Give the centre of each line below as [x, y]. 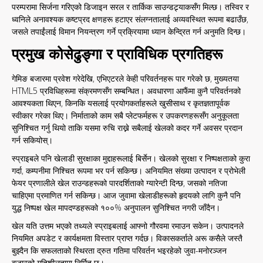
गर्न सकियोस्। [32, 140]
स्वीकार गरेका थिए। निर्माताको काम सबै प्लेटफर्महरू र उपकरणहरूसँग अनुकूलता [125, 115]
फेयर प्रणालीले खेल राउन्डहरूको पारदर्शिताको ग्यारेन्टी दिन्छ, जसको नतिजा [119, 183]
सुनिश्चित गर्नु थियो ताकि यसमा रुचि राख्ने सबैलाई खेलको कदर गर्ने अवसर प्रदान [127, 128]
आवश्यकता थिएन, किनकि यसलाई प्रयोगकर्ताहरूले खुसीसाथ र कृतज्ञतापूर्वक [121, 103]
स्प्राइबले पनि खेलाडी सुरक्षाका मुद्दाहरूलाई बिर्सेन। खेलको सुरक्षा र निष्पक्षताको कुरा [131, 158]
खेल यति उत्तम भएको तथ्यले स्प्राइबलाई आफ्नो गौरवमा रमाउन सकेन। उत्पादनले [128, 226]
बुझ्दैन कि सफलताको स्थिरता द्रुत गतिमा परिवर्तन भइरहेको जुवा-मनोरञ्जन [119, 250]
